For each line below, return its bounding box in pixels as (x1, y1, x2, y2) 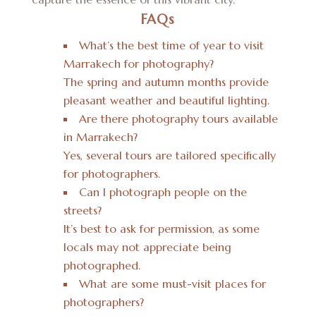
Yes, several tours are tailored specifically (63, 148, 276, 163)
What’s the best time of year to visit (78, 38, 264, 53)
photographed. (63, 258, 140, 273)
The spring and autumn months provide (63, 75, 269, 90)
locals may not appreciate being (63, 240, 231, 255)
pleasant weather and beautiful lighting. (63, 93, 269, 108)
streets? (63, 203, 102, 218)
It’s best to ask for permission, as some (63, 221, 260, 236)
